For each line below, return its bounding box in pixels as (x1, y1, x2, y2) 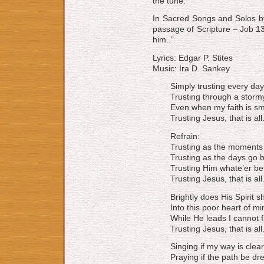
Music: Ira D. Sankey (153, 63, 230, 73)
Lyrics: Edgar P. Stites (153, 52, 233, 62)
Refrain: (170, 131, 200, 141)
